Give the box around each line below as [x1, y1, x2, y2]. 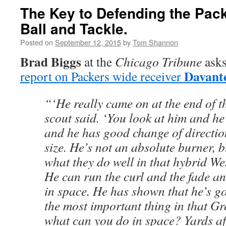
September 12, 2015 [55, 37, 121, 47]
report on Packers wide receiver [20, 68, 184, 85]
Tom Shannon [133, 37, 178, 47]
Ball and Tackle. [20, 18, 128, 39]
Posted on [20, 37, 53, 47]
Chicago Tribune [115, 53, 202, 70]
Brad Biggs [20, 52, 81, 71]
